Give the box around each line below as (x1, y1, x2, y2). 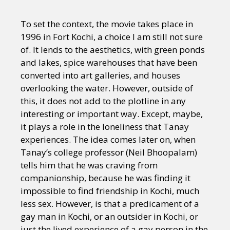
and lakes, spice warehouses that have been (21, 56, 197, 68)
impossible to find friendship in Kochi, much (21, 184, 199, 197)
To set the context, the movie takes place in (21, 17, 193, 30)
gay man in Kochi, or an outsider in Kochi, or (21, 210, 198, 222)
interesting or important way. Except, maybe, (21, 107, 203, 120)
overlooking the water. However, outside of (21, 82, 193, 94)
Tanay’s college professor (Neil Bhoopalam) (21, 146, 197, 158)
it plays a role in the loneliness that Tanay (21, 120, 189, 132)
